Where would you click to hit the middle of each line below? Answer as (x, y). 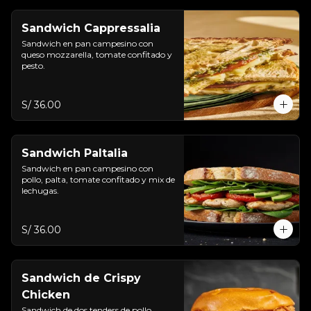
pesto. (33, 66)
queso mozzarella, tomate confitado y (97, 54)
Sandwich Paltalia (75, 153)
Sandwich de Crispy (81, 278)
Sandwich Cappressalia (91, 28)
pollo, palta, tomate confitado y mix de (98, 179)
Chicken (46, 295)
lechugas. (40, 191)
